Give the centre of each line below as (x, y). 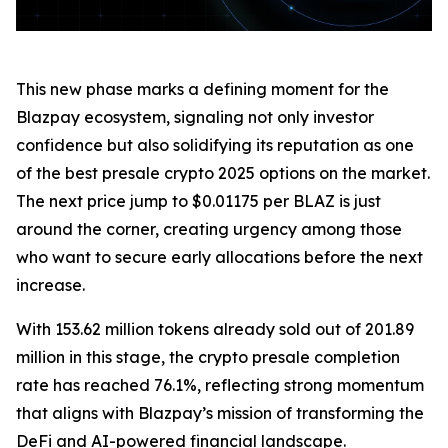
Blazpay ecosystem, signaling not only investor (195, 117)
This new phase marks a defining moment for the (202, 89)
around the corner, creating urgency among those (209, 229)
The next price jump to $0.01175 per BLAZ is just (198, 201)
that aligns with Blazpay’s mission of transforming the (220, 413)
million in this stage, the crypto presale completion (208, 357)
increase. (50, 285)
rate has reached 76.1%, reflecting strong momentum (220, 385)
